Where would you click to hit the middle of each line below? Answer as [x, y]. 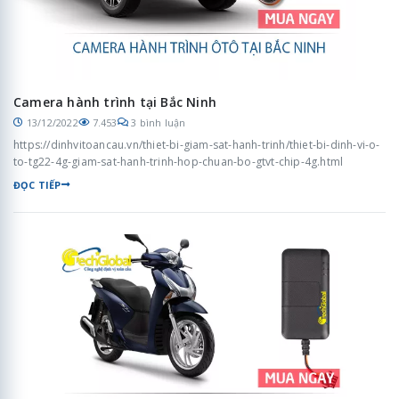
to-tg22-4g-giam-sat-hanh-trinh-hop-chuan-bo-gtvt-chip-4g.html [179, 161]
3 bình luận [159, 122]
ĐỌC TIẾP [37, 184]
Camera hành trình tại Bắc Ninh [115, 102]
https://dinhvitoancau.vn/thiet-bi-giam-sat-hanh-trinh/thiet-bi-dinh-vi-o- [197, 144]
